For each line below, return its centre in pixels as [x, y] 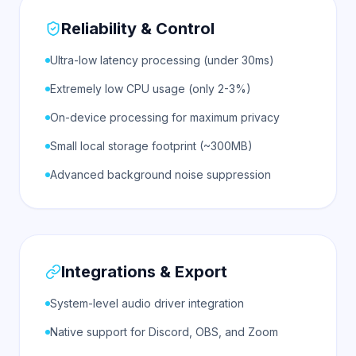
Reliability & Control [138, 29]
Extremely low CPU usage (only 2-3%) [151, 89]
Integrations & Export [144, 272]
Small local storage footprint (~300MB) [151, 146]
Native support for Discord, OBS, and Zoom [164, 332]
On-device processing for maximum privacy [165, 117]
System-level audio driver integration [147, 303]
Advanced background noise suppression [161, 174]
